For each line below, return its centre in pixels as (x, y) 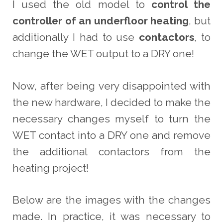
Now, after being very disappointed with (111, 86)
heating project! (50, 168)
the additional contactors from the (111, 151)
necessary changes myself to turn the (111, 118)
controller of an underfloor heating (101, 21)
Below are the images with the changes (111, 200)
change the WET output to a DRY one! (103, 54)
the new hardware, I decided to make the (111, 102)
